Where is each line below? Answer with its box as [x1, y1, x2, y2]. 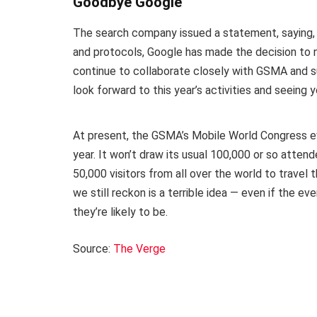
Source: [73, 241, 113, 255]
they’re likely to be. [73, 205, 168, 219]
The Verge [113, 241, 166, 255]
